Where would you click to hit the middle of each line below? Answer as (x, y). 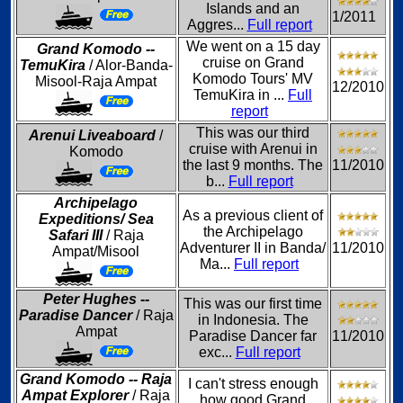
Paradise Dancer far (253, 336)
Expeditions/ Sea (96, 219)
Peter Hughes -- (96, 299)
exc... (217, 352)
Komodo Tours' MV (253, 79)
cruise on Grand (253, 63)
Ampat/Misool (96, 251)
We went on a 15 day (253, 46)
